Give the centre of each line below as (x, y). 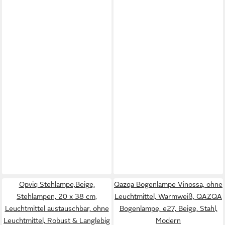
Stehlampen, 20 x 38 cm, (57, 196)
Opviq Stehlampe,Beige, (57, 184)
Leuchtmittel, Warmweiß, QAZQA (168, 196)
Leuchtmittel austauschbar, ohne (57, 208)
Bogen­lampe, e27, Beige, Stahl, (168, 208)
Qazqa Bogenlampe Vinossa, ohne (168, 184)
